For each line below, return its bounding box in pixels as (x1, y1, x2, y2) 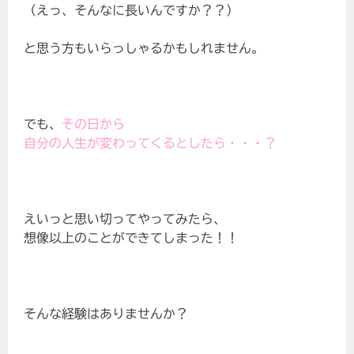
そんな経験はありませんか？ (24, 307, 189, 321)
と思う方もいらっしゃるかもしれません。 (24, 42, 265, 55)
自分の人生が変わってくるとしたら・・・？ (24, 137, 277, 150)
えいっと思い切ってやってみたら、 (24, 213, 227, 226)
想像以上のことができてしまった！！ (24, 232, 239, 245)
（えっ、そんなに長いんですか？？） (24, 4, 239, 17)
